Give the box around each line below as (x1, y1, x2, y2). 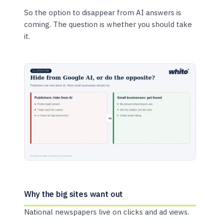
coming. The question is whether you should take (24, 20, 192, 29)
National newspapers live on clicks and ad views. (24, 207, 190, 217)
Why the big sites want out (24, 189, 123, 199)
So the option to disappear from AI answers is (24, 8, 182, 18)
